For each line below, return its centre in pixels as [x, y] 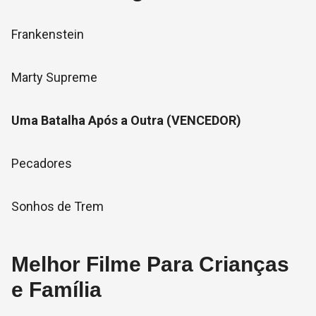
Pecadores [42, 163]
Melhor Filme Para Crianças [150, 264]
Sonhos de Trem [57, 206]
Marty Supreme [54, 77]
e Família [56, 290]
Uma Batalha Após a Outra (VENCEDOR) [126, 120]
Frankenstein [48, 34]
